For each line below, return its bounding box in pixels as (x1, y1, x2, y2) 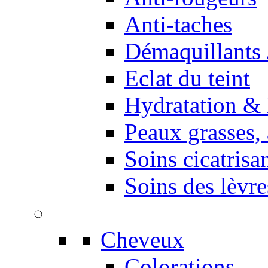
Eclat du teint (124, 65, 250, 91)
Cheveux (100, 227, 184, 252)
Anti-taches (124, 11, 232, 37)
